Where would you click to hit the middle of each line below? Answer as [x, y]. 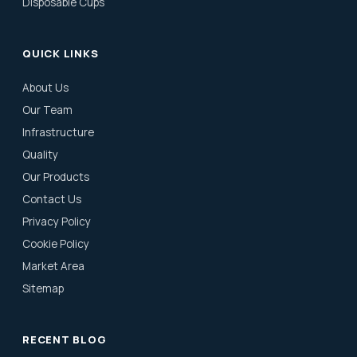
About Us [45, 88]
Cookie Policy [56, 244]
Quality [40, 155]
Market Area [53, 266]
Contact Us [52, 199]
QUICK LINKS [61, 53]
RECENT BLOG [65, 339]
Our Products [56, 177]
